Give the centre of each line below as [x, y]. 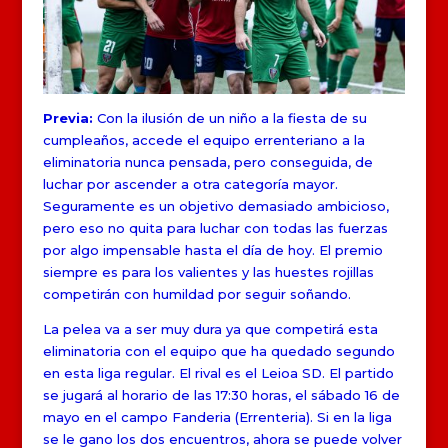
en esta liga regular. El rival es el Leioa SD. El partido [218, 372]
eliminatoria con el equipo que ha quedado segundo [218, 350]
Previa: [69, 117]
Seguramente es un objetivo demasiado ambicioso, [215, 205]
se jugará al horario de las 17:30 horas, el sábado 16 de [221, 394]
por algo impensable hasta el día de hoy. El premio [212, 249]
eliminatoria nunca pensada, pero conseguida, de [207, 161]
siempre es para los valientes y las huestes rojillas [208, 271]
